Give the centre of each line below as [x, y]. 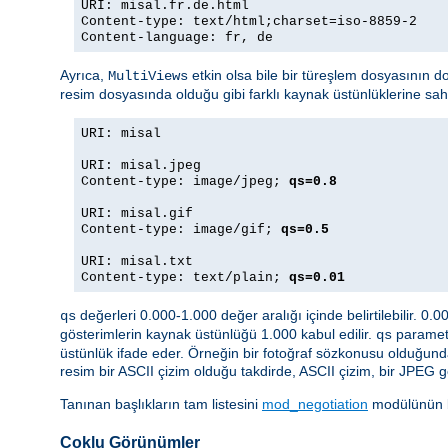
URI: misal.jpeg [141, 166]
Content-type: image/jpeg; [185, 182]
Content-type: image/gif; [181, 230]
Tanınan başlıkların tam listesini [161, 404]
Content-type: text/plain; [185, 278]
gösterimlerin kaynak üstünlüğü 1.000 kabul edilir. [218, 334]
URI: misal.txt [137, 262]
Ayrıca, [84, 75]
